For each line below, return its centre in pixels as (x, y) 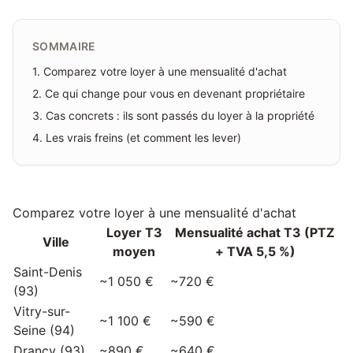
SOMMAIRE (64, 46)
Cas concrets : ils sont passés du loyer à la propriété (180, 115)
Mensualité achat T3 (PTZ (255, 232)
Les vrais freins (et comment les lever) (143, 137)
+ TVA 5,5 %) (255, 251)
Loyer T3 (134, 232)
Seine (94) (44, 330)
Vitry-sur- (42, 311)
